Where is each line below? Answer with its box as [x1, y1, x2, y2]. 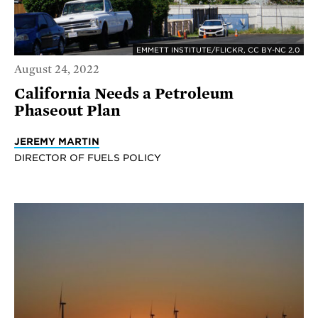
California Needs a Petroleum [14, 84, 234, 102]
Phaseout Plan [14, 102, 121, 119]
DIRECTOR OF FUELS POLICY [14, 151, 161, 163]
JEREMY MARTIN [14, 135, 99, 147]
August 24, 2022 [14, 62, 99, 76]
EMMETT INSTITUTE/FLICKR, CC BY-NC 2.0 [136, 45, 300, 55]
